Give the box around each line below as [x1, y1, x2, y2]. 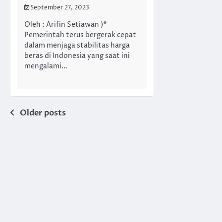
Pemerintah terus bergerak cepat [24, 30, 136, 40]
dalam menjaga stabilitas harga [24, 41, 130, 51]
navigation [9, 125, 74, 141]
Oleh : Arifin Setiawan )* [24, 20, 107, 30]
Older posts [20, 108, 66, 119]
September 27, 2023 [30, 3, 89, 12]
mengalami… [24, 61, 67, 71]
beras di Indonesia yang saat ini [24, 51, 130, 61]
